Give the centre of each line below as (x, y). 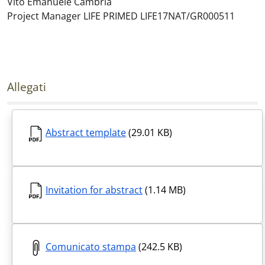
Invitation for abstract (94, 190)
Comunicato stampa (91, 246)
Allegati (27, 87)
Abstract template (86, 133)
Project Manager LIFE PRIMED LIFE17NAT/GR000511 (121, 16)
